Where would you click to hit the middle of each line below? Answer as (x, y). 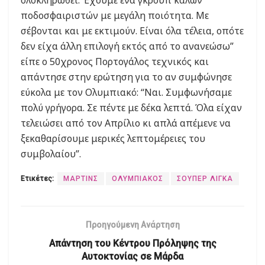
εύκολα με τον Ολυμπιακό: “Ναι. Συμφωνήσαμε (126, 93)
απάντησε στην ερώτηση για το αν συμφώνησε (126, 77)
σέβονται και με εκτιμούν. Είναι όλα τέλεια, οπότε (132, 31)
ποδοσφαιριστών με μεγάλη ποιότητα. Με (115, 16)
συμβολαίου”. (51, 154)
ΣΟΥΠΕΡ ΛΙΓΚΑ (205, 179)
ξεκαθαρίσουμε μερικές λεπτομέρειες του (113, 139)
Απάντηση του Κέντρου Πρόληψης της (132, 244)
